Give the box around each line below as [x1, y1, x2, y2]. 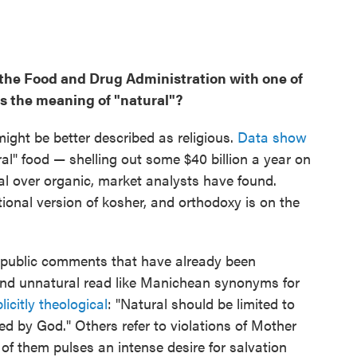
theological [39, 293, 108, 314]
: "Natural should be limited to [108, 293, 295, 314]
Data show [237, 127, 307, 147]
